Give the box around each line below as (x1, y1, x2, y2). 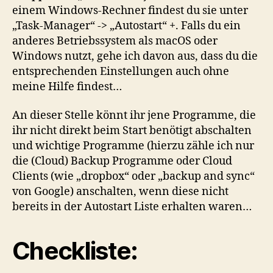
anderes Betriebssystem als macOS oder (12, 34, 218, 48)
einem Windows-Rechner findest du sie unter (12, 3, 248, 18)
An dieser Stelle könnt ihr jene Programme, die (12, 108, 256, 123)
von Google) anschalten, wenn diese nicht (12, 185, 229, 199)
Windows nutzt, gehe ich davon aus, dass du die (12, 49, 258, 63)
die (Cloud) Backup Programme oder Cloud (12, 154, 232, 169)
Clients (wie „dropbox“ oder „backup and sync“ (12, 169, 255, 184)
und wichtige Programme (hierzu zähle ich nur (12, 139, 254, 154)
